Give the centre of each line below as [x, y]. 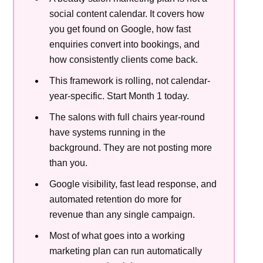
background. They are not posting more [131, 147]
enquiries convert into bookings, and [125, 44]
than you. [69, 163]
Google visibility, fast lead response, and [133, 184]
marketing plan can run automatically [126, 251]
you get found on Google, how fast [120, 29]
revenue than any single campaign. [122, 214]
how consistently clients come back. [124, 59]
